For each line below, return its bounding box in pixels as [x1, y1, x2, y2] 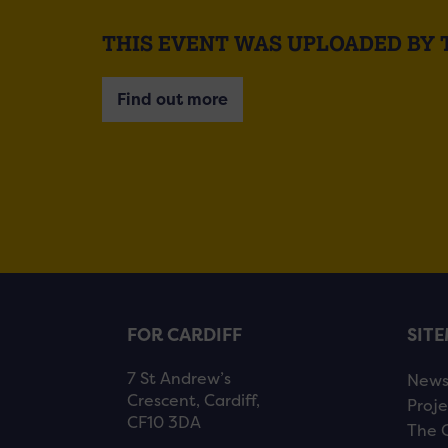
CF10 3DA [127, 412, 201, 434]
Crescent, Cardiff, [127, 390, 260, 412]
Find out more [117, 88, 228, 110]
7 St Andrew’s [127, 368, 231, 390]
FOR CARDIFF [127, 324, 242, 348]
